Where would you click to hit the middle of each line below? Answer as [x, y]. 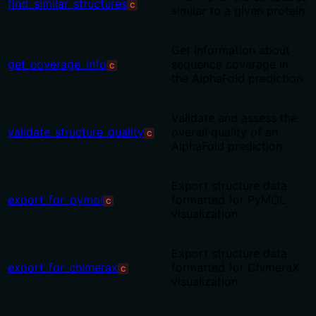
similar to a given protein [238, 11]
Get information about [231, 50]
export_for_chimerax [63, 268]
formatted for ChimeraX [235, 268]
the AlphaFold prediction [237, 79]
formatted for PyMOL [229, 200]
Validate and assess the [234, 118]
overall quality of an [225, 132]
